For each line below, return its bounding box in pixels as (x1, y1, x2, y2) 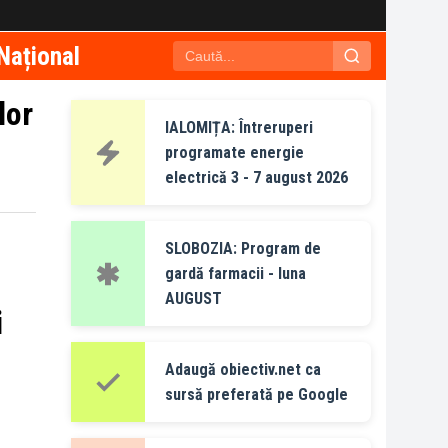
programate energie (165, 143, 304, 162)
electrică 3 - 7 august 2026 (165, 168, 348, 187)
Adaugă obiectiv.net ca (165, 360, 321, 379)
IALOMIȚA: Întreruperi (165, 118, 313, 137)
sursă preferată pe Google (165, 385, 348, 404)
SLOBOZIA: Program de (165, 239, 321, 258)
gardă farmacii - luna (165, 264, 306, 283)
